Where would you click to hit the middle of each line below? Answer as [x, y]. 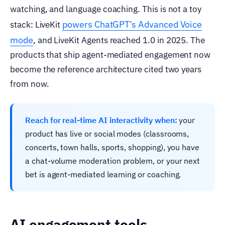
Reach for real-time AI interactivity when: [101, 120]
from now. [30, 84]
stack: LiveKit [36, 24]
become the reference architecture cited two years [106, 69]
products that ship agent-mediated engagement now [110, 54]
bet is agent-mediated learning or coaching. [103, 174]
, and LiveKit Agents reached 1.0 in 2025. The [119, 40]
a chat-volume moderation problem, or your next [113, 160]
